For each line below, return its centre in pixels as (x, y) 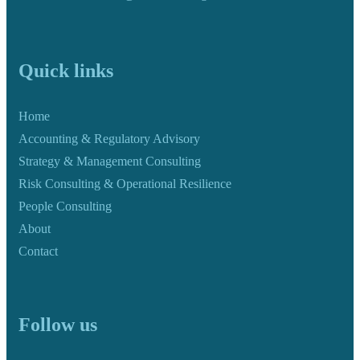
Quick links (66, 70)
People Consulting (65, 206)
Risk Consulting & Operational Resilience (125, 183)
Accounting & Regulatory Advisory (109, 138)
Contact (38, 251)
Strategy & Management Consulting (110, 161)
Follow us (58, 325)
